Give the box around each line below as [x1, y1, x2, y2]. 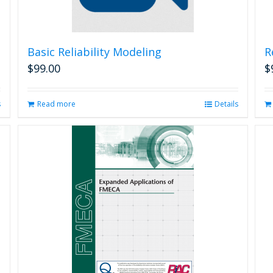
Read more [37, 99, 76, 109]
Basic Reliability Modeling [27, 44, 161, 59]
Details [214, 99, 238, 109]
